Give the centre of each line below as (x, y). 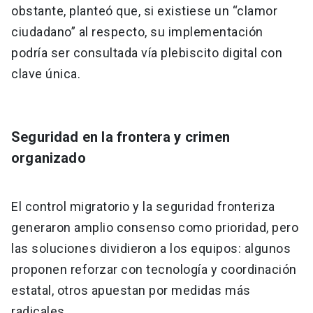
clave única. (48, 74)
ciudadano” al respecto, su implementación (137, 32)
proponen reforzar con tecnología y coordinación (154, 270)
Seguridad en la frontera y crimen (121, 137)
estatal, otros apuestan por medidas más (131, 291)
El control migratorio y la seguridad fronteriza (143, 207)
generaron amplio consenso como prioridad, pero (155, 228)
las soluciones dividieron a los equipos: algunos (151, 249)
